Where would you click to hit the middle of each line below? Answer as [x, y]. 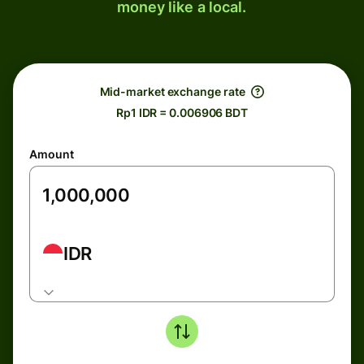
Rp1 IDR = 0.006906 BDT [182, 113]
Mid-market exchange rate [172, 91]
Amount [52, 154]
